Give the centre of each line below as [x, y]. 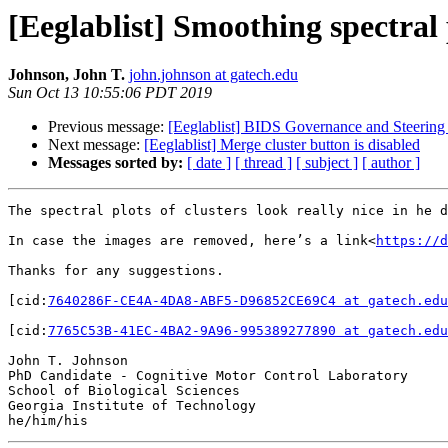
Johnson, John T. [66, 75]
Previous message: [108, 127]
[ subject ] [327, 163]
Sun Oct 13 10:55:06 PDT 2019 [110, 93]
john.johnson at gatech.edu [213, 75]
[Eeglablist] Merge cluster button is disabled [282, 145]
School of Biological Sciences [124, 391]
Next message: [96, 145]
